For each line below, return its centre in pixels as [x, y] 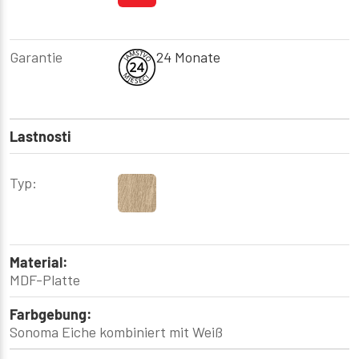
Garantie [36, 56]
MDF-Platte [45, 279]
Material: [39, 262]
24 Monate [188, 56]
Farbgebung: [51, 314]
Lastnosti [40, 136]
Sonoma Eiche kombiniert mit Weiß [116, 331]
